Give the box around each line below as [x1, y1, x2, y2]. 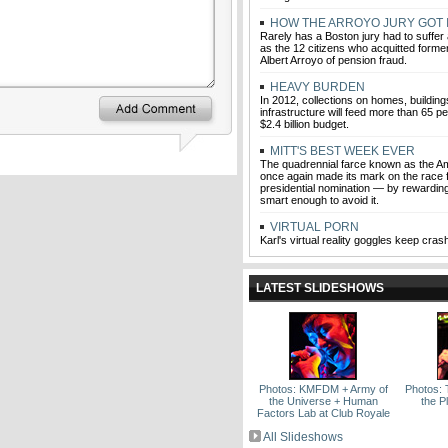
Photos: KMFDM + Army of [258, 383, 388, 395]
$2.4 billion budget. [260, 118, 349, 130]
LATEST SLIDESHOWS [256, 281, 384, 295]
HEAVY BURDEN [267, 80, 365, 94]
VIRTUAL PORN [267, 220, 359, 234]
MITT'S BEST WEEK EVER [267, 144, 415, 158]
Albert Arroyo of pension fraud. [260, 54, 407, 66]
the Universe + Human [268, 395, 378, 407]
